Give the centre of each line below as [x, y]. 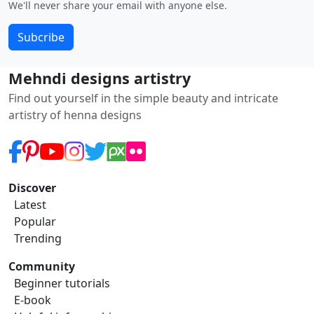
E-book [33, 300]
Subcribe [41, 37]
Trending [38, 238]
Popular [35, 221]
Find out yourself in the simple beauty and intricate [143, 98]
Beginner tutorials [62, 283]
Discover [32, 187]
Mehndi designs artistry [100, 78]
